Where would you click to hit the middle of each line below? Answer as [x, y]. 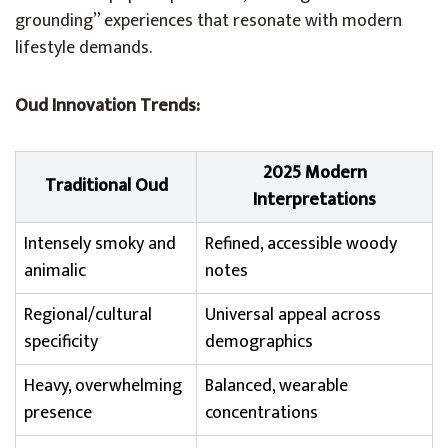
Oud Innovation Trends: [107, 106]
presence [58, 413]
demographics [259, 342]
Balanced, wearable [276, 386]
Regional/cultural [88, 315]
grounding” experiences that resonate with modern [208, 21]
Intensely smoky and [100, 244]
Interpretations [314, 200]
